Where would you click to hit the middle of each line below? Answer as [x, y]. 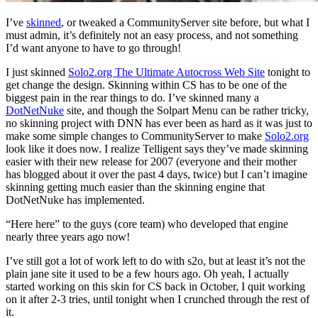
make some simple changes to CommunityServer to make [135, 136]
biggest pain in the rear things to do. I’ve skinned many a [132, 97]
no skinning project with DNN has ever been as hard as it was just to [159, 123]
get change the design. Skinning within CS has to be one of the [146, 84]
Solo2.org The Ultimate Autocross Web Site [166, 72]
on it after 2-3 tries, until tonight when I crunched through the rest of [158, 299]
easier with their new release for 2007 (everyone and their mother [151, 161]
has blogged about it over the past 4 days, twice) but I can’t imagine [157, 174]
